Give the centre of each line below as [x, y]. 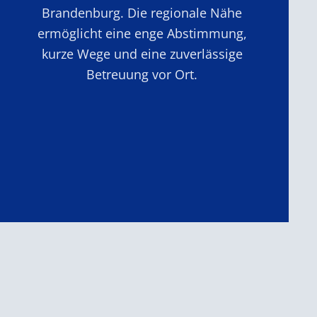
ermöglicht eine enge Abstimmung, [142, 33]
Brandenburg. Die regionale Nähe [142, 12]
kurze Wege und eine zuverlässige [142, 53]
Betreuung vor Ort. [142, 74]
